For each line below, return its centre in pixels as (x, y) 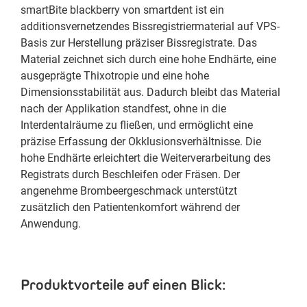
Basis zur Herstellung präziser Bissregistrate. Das (139, 43)
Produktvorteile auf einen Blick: (123, 285)
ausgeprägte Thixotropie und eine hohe (115, 76)
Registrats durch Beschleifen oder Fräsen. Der (130, 174)
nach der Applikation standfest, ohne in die (123, 109)
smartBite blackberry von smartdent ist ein (122, 10)
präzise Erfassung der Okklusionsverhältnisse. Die (141, 142)
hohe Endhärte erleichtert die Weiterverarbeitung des (146, 158)
